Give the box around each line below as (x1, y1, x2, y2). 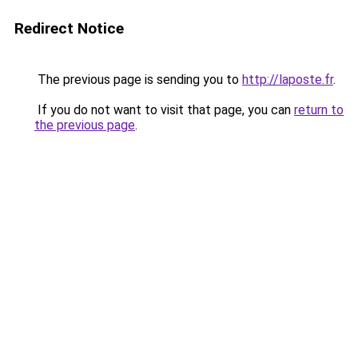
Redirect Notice (14, 19, 124, 38)
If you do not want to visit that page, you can (34, 102, 294, 117)
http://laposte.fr (242, 72, 333, 87)
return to (294, 102, 344, 117)
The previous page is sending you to (34, 72, 242, 87)
